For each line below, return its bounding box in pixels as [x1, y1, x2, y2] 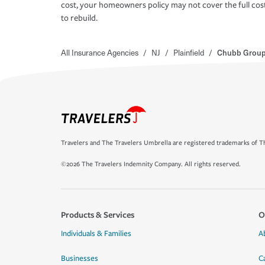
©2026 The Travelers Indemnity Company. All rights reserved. [61, 160, 241, 168]
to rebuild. [61, 13, 98, 24]
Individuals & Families [61, 229, 131, 238]
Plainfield [173, 47, 204, 59]
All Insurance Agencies [61, 47, 138, 59]
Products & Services [61, 209, 134, 220]
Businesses [61, 254, 98, 263]
